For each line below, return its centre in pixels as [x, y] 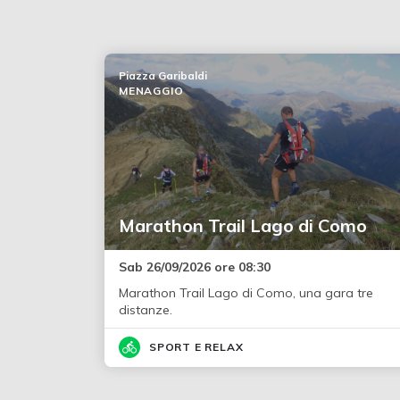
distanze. [146, 310]
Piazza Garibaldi [163, 76]
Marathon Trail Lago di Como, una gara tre [246, 293]
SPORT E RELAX [196, 347]
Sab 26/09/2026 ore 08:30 [195, 267]
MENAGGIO [151, 91]
